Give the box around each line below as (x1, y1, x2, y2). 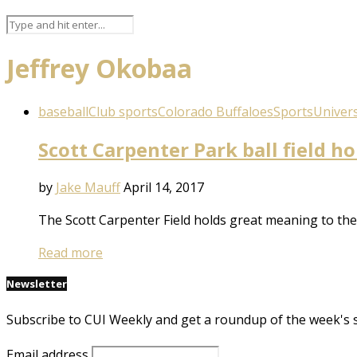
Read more (38, 243, 103, 261)
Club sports (88, 102, 158, 120)
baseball (38, 102, 88, 120)
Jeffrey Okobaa (6, 51, 192, 86)
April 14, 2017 (124, 178, 204, 196)
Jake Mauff (56, 178, 120, 196)
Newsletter (6, 276, 67, 291)
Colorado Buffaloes (158, 102, 273, 120)
